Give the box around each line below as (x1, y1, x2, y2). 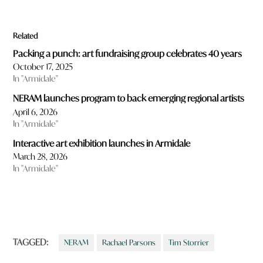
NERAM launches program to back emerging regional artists (13, 92, 245, 104)
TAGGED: (13, 237, 49, 248)
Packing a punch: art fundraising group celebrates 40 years (13, 47, 242, 59)
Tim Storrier (168, 238, 210, 248)
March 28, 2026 (13, 151, 68, 163)
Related (13, 31, 38, 41)
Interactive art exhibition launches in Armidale (13, 137, 191, 149)
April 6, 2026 (13, 106, 58, 117)
